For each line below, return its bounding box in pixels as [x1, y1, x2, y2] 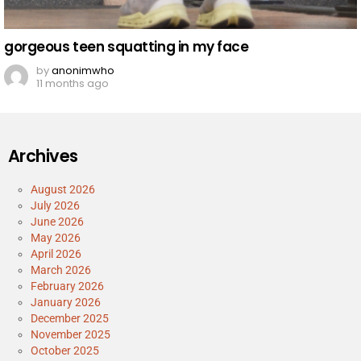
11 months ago [36, 76, 109, 92]
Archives [8, 144, 78, 168]
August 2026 [31, 183, 95, 197]
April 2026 [31, 247, 81, 261]
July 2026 [31, 199, 80, 213]
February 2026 [31, 280, 104, 293]
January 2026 [31, 296, 101, 309]
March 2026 [31, 263, 91, 277]
